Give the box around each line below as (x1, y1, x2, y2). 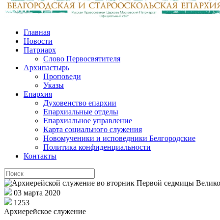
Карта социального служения (43, 125, 142, 134)
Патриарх (24, 45, 56, 54)
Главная (24, 27, 50, 36)
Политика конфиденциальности (43, 142, 151, 151)
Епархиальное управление (43, 116, 132, 125)
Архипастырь (24, 63, 69, 72)
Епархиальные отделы (43, 107, 118, 116)
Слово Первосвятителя (43, 54, 120, 63)
